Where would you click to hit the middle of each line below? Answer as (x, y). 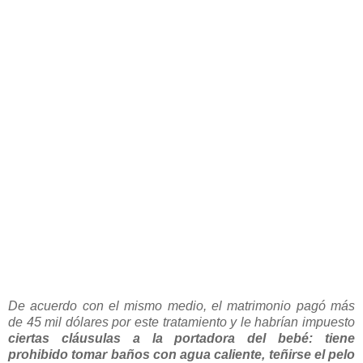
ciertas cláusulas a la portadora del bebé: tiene (181, 338)
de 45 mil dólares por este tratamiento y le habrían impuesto (181, 322)
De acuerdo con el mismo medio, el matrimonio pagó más (181, 305)
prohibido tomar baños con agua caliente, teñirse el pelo (181, 354)
